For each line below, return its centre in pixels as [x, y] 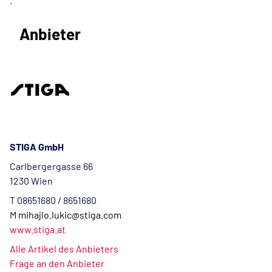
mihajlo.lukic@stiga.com [70, 215]
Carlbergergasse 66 [51, 166]
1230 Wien [31, 181]
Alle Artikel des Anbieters [64, 249]
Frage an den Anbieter [57, 263]
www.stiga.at [38, 229]
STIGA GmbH [37, 147]
